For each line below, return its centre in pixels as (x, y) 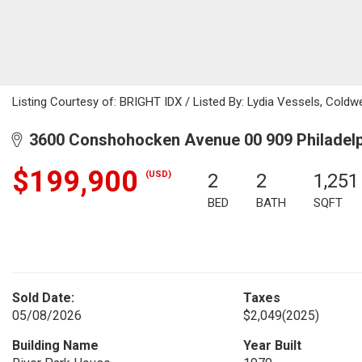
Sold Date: (43, 298)
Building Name (55, 345)
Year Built (272, 345)
